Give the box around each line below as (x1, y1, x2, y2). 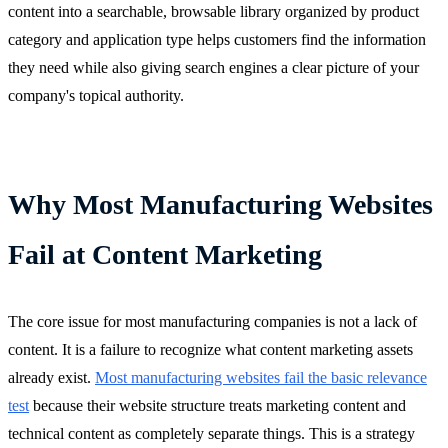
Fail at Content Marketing (8, 238, 322, 270)
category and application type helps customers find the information (8, 30, 426, 48)
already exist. (8, 368, 95, 386)
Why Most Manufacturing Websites (8, 188, 433, 220)
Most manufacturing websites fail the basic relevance (95, 368, 427, 386)
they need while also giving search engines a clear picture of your (8, 58, 419, 76)
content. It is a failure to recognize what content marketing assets (8, 340, 413, 358)
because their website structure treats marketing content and (29, 396, 406, 414)
